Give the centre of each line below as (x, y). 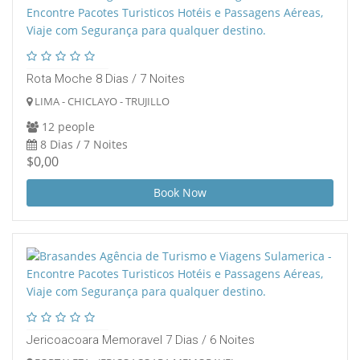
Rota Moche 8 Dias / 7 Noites (106, 79)
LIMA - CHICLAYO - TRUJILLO (101, 102)
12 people (67, 127)
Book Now (180, 193)
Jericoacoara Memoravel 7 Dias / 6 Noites (141, 340)
